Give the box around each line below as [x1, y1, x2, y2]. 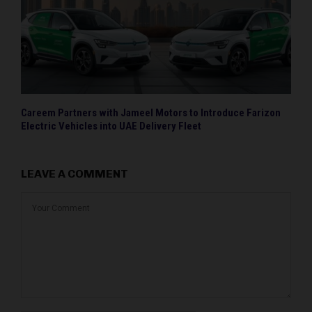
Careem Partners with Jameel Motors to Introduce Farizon [21, 107, 281, 120]
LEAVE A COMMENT [21, 167, 128, 181]
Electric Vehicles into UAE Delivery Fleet [21, 120, 201, 133]
